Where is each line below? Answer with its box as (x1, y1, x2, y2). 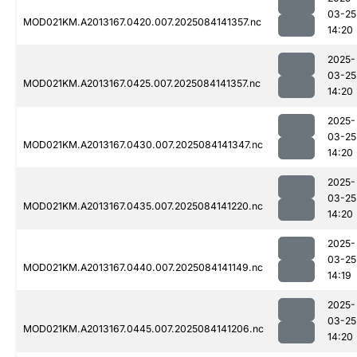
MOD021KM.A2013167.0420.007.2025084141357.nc (23, 16, 261, 29)
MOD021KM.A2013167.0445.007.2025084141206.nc (23, 323, 264, 335)
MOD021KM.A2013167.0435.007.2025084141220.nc (23, 200, 263, 213)
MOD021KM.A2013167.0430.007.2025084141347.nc (23, 139, 263, 151)
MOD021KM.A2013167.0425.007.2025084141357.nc (23, 77, 261, 90)
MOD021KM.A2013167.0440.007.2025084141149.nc (23, 261, 263, 274)
